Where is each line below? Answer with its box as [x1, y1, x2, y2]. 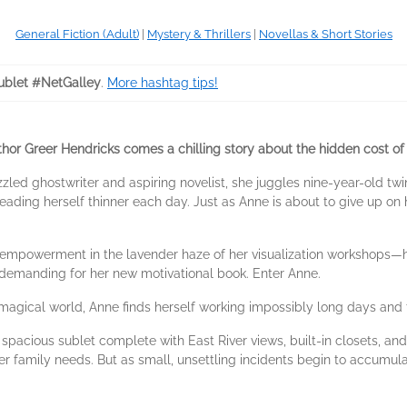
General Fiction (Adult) [15, 27, 139, 41]
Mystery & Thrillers [147, 27, 251, 41]
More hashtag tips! [107, 75, 218, 90]
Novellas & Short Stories [259, 27, 392, 41]
